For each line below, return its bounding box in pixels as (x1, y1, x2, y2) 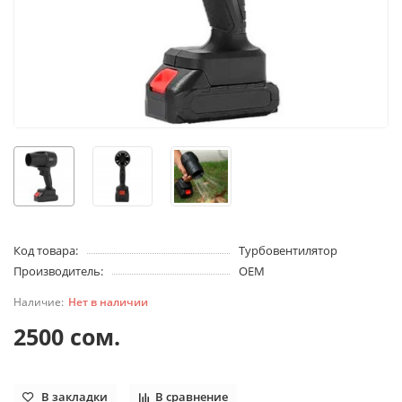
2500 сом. (13, 321, 120, 353)
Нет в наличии (68, 294, 148, 310)
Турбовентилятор (238, 242, 337, 259)
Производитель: (13, 263, 103, 280)
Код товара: (13, 242, 78, 259)
